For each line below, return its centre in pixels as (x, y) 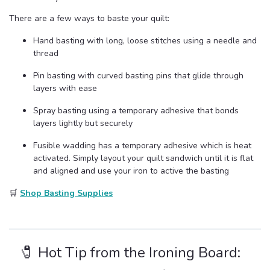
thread (46, 54)
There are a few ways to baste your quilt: (89, 19)
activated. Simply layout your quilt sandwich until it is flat (143, 159)
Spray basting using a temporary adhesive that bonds (136, 111)
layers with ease (65, 89)
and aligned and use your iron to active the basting (131, 171)
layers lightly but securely (83, 124)
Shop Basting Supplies (66, 193)
